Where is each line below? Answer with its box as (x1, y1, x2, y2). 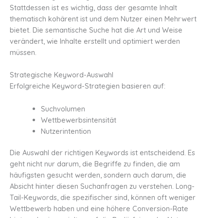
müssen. (10, 47, 36, 57)
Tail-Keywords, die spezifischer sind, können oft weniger (10, 193, 196, 202)
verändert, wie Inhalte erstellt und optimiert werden (10, 36, 180, 46)
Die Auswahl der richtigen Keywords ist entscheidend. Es (10, 148, 195, 158)
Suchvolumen (40, 104, 85, 113)
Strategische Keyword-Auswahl (10, 70, 113, 80)
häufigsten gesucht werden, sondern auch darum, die (10, 170, 186, 180)
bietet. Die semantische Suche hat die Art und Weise (10, 25, 182, 35)
